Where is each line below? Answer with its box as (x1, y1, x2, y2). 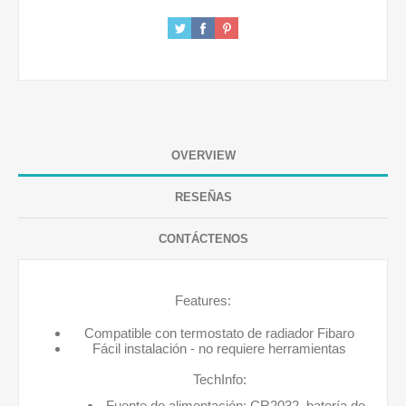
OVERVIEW (170, 149, 236, 162)
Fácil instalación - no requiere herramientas (92, 341, 346, 356)
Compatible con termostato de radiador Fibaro (84, 325, 354, 341)
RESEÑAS (174, 190, 232, 204)
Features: (175, 293, 231, 308)
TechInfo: (192, 372, 246, 387)
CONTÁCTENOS (158, 232, 248, 246)
